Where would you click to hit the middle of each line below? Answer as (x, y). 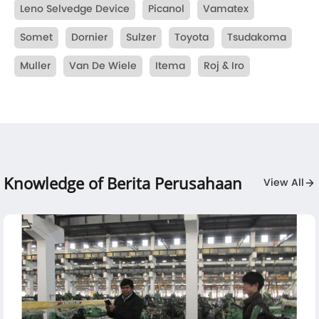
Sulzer (141, 38)
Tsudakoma (257, 38)
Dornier (89, 38)
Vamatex (226, 9)
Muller (35, 66)
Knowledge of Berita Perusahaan (123, 183)
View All (284, 183)
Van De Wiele (103, 66)
